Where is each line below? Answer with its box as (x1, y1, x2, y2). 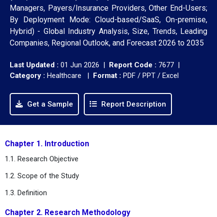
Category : (10, 71, 45, 80)
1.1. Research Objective (5, 154, 78, 163)
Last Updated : (10, 60, 61, 69)
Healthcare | (45, 71, 93, 80)
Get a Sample (25, 99, 73, 108)
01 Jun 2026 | (61, 60, 109, 69)
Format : (93, 71, 121, 80)
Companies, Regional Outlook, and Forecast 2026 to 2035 (10, 38, 204, 47)
